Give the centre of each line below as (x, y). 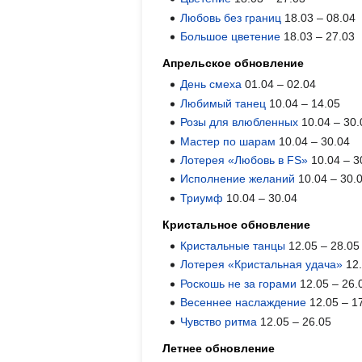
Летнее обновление (219, 348)
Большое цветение (231, 36)
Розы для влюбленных (240, 122)
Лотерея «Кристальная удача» (262, 265)
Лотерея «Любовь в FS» (244, 160)
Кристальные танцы (233, 246)
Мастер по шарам (228, 141)
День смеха (211, 84)
